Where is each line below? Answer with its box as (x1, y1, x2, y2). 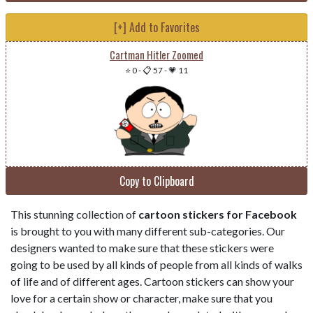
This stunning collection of (10, 208, 138, 221)
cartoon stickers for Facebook (138, 208, 297, 221)
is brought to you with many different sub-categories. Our (10, 224, 285, 238)
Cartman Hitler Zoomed (110, 47, 203, 63)
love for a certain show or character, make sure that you (10, 291, 272, 305)
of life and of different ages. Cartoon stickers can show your (10, 275, 294, 289)
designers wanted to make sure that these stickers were (10, 241, 274, 255)
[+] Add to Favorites (113, 19, 200, 36)
